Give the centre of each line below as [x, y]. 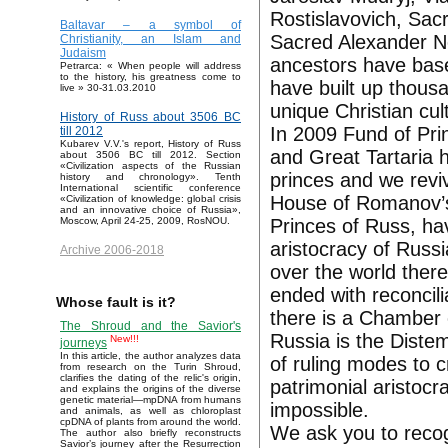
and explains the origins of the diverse [150, 389]
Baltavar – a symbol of [150, 25]
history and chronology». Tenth [150, 177]
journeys [83, 343]
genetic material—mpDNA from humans [150, 400]
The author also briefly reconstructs [150, 433]
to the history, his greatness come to [150, 77]
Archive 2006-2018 [112, 250]
